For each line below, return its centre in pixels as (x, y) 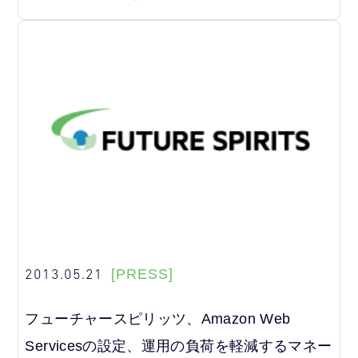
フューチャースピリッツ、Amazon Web (158, 318)
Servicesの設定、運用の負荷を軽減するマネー (179, 346)
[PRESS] (143, 274)
